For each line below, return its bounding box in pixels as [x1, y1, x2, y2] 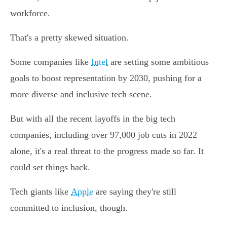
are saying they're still [93, 186, 176, 197]
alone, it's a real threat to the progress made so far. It [10, 146, 204, 157]
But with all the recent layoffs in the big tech [10, 113, 175, 124]
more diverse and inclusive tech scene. [10, 89, 152, 100]
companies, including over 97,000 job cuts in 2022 [10, 130, 197, 140]
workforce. [10, 8, 50, 19]
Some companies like [10, 57, 91, 67]
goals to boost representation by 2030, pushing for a [10, 73, 202, 84]
